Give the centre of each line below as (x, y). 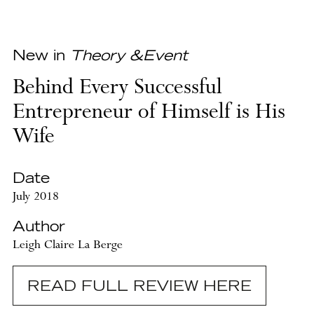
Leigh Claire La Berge (67, 246)
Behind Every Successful (117, 89)
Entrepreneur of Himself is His (149, 114)
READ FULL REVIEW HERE (139, 287)
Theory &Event (129, 56)
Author (39, 227)
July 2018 (35, 198)
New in (41, 56)
